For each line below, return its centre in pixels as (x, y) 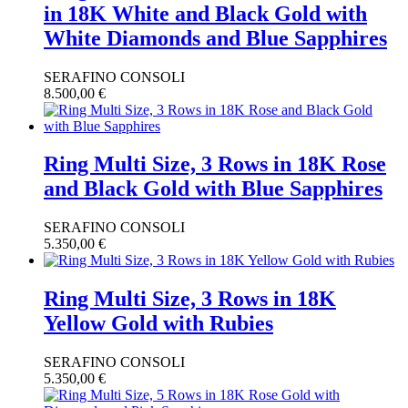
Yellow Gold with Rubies (158, 324)
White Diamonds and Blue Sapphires (215, 38)
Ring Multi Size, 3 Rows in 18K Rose (215, 164)
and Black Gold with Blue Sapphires (213, 189)
